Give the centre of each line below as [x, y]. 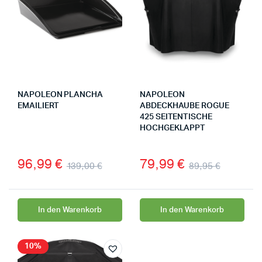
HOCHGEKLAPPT [173, 128]
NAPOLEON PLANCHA [60, 95]
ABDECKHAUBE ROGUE [185, 106]
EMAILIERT [39, 106]
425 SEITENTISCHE [176, 117]
